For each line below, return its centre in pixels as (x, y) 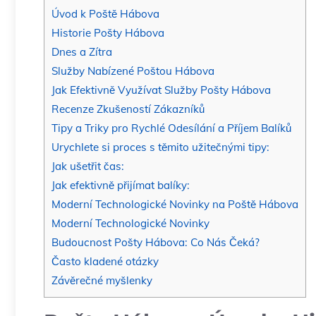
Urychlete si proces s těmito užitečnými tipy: (160, 147)
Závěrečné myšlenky (102, 281)
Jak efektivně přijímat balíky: (121, 186)
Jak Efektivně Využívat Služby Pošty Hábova (161, 90)
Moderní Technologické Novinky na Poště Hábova (175, 205)
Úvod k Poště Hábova (105, 14)
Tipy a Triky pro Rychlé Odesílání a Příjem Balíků (171, 128)
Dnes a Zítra (82, 52)
